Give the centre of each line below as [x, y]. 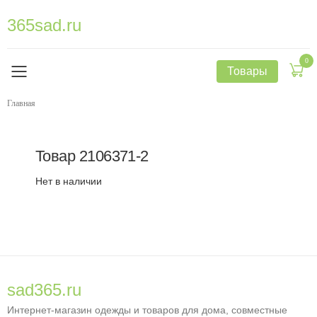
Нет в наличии [69, 181]
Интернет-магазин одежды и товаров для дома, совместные [147, 310]
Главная [21, 103]
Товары [247, 71]
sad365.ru [44, 290]
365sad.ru [44, 25]
